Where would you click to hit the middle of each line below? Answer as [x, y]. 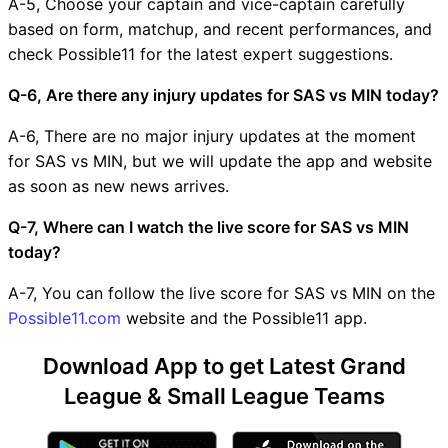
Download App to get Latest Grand [224, 365]
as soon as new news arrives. [118, 185]
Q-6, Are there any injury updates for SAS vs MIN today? [223, 94]
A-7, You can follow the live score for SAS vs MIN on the [221, 292]
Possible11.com [64, 317]
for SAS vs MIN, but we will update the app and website [220, 160]
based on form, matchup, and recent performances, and [220, 28]
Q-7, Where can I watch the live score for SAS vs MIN [208, 226]
